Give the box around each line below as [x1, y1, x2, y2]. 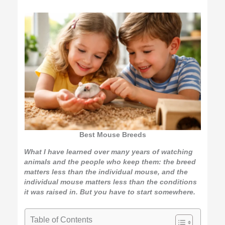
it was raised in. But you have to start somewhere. [24, 188, 196, 196]
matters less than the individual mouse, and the [24, 168, 188, 176]
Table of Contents [30, 214, 92, 224]
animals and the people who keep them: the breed [24, 158, 196, 166]
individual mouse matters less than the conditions [24, 178, 197, 186]
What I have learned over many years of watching [24, 148, 193, 156]
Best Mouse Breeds [79, 131, 146, 139]
